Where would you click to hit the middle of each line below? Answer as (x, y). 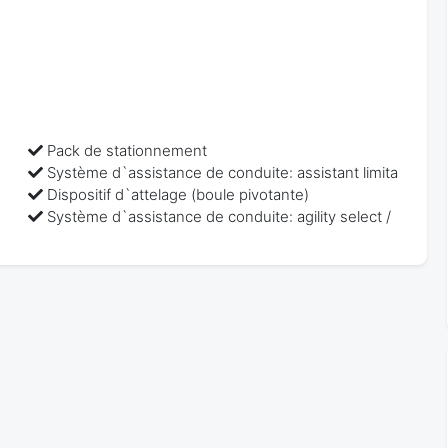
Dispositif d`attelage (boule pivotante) (178, 194)
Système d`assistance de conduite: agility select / (219, 216)
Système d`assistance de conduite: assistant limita (223, 172)
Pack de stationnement (127, 150)
